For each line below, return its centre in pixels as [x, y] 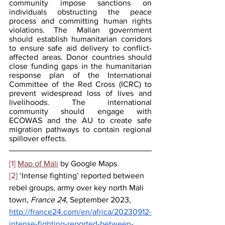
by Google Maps [88, 163]
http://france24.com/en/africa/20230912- [80, 211]
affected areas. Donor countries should [80, 57]
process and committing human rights [80, 21]
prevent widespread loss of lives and [80, 93]
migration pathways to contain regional [80, 129]
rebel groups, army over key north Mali [77, 187]
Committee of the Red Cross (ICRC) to [80, 84]
